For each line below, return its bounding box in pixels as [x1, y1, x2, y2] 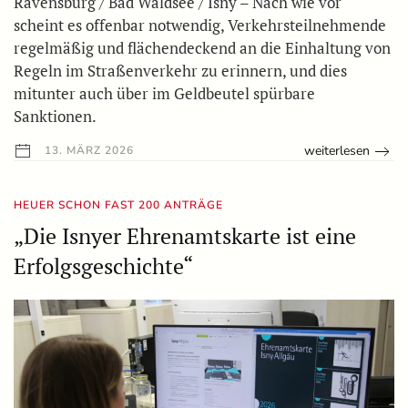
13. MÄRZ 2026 [41, 143, 134, 158]
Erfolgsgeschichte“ [14, 251, 193, 281]
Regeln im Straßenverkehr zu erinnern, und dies [14, 60, 347, 82]
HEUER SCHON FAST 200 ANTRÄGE [14, 198, 223, 213]
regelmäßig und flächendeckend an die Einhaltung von [14, 37, 391, 59]
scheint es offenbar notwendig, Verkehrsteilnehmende [14, 15, 386, 36]
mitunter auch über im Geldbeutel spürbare [14, 83, 315, 105]
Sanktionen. [14, 106, 97, 127]
